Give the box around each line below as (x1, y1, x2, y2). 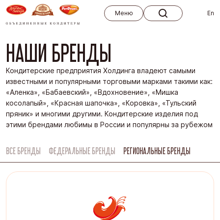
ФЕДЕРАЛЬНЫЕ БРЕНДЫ (49, 145, 115, 157)
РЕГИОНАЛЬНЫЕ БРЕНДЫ (123, 145, 191, 157)
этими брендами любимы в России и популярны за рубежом (6, 120, 213, 129)
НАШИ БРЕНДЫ (6, 39, 111, 67)
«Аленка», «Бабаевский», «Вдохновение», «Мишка (6, 88, 178, 97)
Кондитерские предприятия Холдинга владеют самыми (6, 66, 195, 75)
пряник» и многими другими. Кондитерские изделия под (6, 110, 198, 118)
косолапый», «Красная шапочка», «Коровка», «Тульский (6, 99, 196, 108)
